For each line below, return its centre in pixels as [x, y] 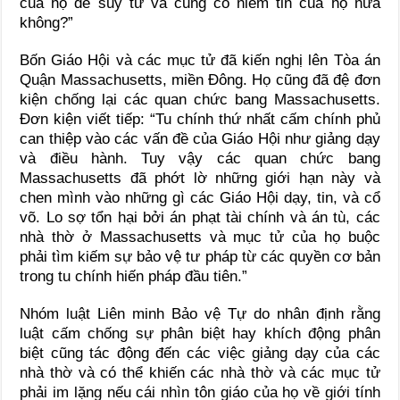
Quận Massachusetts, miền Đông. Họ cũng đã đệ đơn [200, 79]
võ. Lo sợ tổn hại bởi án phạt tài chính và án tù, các [200, 217]
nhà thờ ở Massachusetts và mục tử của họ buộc [200, 237]
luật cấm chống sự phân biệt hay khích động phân [200, 333]
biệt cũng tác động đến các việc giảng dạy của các [200, 353]
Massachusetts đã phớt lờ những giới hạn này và [200, 178]
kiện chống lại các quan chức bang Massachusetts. [200, 99]
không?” [47, 22]
